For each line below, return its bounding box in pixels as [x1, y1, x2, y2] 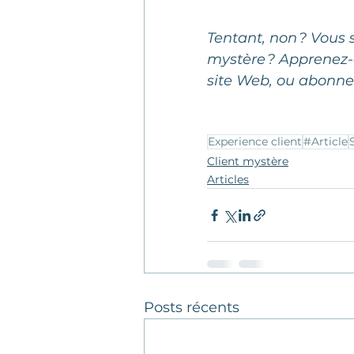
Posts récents [144, 299, 239, 317]
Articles [207, 172, 249, 187]
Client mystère [207, 154, 288, 169]
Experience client [208, 134, 302, 149]
